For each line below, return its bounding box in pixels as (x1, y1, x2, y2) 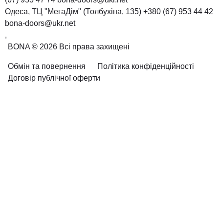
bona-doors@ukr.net (5, 19, 75, 28)
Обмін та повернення (8, 62, 86, 71)
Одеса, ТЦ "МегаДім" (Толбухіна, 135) (5, 7, 141, 16)
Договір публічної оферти (8, 74, 100, 83)
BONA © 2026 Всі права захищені (8, 43, 130, 51)
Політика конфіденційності (97, 62, 194, 71)
